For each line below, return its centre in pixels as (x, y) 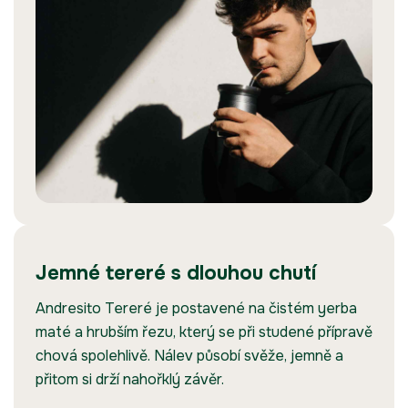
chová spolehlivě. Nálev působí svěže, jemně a (189, 356)
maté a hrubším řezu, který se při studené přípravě (204, 332)
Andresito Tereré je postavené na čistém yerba (196, 309)
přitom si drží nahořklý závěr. (130, 380)
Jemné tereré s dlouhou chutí (176, 274)
